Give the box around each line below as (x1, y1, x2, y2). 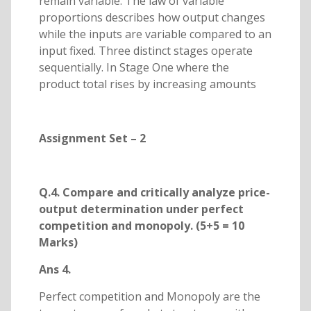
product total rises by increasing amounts (38, 76, 256, 92)
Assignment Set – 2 (38, 130, 146, 146)
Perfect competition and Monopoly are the (38, 288, 260, 304)
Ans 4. (38, 261, 71, 277)
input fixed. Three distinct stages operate (38, 42, 253, 58)
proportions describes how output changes (38, 9, 265, 25)
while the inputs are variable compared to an (38, 26, 271, 42)
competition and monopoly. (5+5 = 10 (38, 217, 244, 233)
